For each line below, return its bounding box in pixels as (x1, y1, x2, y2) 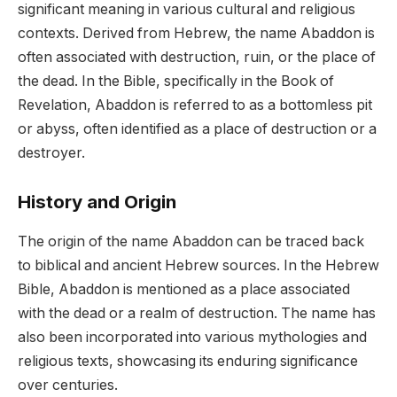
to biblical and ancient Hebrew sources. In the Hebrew (18, 256, 379, 274)
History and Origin (18, 191, 176, 214)
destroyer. (18, 144, 85, 161)
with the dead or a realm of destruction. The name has (18, 304, 376, 322)
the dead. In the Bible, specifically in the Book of (18, 72, 334, 90)
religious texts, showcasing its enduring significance (18, 352, 358, 370)
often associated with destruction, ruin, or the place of (18, 48, 376, 66)
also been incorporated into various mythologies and (18, 328, 367, 346)
